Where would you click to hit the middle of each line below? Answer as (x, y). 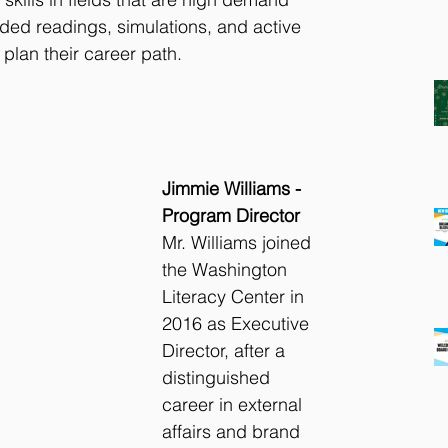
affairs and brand (233, 432)
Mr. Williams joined (239, 243)
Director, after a (226, 351)
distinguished (218, 378)
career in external (234, 405)
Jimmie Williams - (234, 189)
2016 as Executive (238, 324)
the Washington (227, 270)
